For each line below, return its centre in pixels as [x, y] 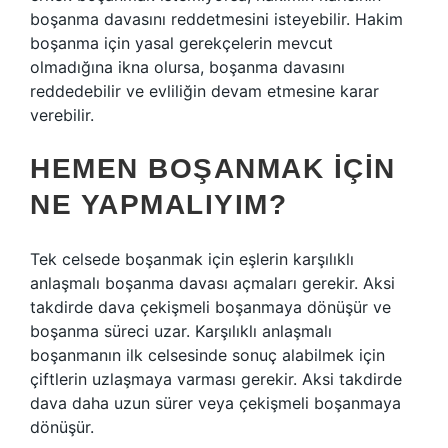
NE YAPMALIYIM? [158, 204]
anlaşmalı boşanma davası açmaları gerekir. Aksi [212, 283]
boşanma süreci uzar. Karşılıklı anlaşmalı [181, 331]
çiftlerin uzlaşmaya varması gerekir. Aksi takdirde [216, 379]
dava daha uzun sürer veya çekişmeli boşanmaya [215, 403]
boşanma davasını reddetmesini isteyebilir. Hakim [216, 19]
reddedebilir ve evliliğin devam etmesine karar [204, 91]
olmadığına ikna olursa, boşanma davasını [187, 67]
